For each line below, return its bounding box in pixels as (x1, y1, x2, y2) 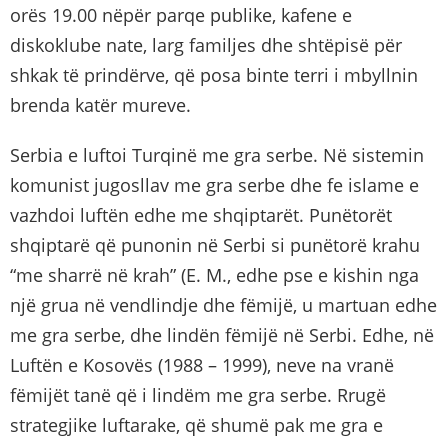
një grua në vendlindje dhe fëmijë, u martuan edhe (10, 292, 437, 317)
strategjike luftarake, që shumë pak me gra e (10, 412, 383, 437)
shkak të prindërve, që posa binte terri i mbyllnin (10, 62, 418, 87)
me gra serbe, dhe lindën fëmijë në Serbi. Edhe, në (10, 322, 434, 347)
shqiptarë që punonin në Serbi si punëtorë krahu (10, 232, 420, 257)
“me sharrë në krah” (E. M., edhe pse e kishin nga (10, 262, 419, 287)
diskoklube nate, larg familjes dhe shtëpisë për (10, 32, 402, 57)
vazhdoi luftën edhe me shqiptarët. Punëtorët (10, 202, 392, 227)
